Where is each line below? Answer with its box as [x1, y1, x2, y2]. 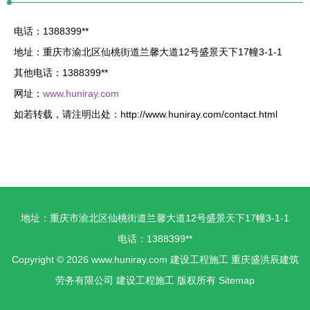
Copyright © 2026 [11, 254, 91, 265]
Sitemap [219, 275, 255, 286]
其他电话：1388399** [14, 67, 108, 78]
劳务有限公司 [55, 275, 113, 286]
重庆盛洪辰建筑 [230, 254, 299, 265]
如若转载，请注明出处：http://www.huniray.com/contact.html [14, 109, 277, 120]
